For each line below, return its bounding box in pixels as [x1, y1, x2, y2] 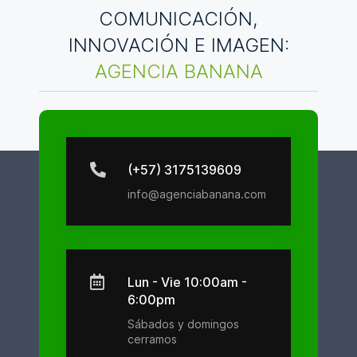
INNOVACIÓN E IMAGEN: [68, 33, 289, 57]
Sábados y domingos [127, 316, 240, 331]
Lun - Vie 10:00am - [127, 273, 248, 290]
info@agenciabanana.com [127, 186, 267, 201]
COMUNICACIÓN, [99, 7, 258, 31]
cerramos [127, 331, 178, 346]
